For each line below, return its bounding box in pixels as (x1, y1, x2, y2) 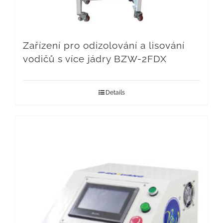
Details (105, 89, 125, 97)
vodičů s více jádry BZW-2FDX (23, 53, 167, 65)
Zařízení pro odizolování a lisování (23, 40, 185, 52)
